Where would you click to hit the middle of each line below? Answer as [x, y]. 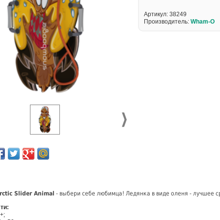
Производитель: [167, 22]
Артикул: [157, 14]
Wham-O [203, 22]
